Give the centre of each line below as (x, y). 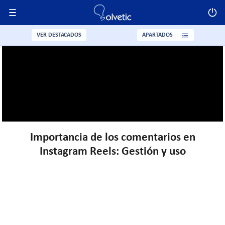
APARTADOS (157, 35)
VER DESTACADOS (59, 35)
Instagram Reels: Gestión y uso (113, 152)
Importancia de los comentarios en (113, 138)
